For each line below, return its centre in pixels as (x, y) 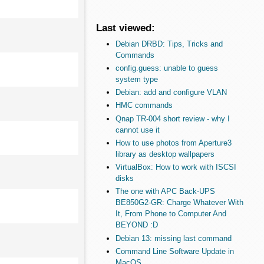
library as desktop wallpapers (165, 154)
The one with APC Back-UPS (165, 192)
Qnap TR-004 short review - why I (172, 118)
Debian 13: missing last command (173, 238)
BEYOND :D (136, 225)
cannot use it (137, 130)
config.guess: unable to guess (166, 68)
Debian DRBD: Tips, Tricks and (169, 44)
